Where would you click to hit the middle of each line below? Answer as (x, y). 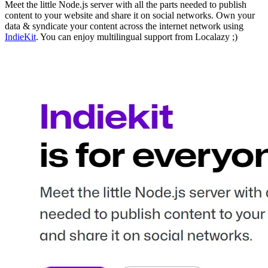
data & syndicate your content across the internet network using (124, 26)
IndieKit (20, 36)
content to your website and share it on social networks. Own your (130, 15)
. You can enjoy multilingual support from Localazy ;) (137, 36)
